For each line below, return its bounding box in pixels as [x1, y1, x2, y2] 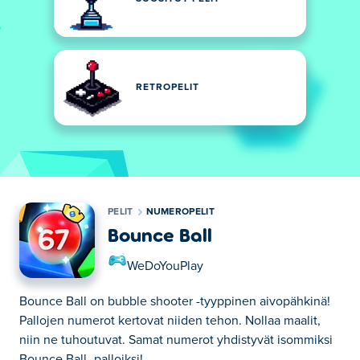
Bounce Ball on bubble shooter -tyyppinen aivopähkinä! [19, 295, 330, 308]
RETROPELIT [136, 83, 199, 92]
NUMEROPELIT [145, 207, 215, 217]
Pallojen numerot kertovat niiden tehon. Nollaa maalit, [19, 314, 321, 327]
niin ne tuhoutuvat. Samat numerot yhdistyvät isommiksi [19, 333, 333, 346]
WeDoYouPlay [127, 260, 203, 272]
